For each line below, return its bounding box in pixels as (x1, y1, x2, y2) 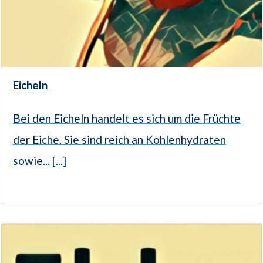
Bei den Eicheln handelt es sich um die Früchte (13, 112, 241, 126)
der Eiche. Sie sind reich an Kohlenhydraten (13, 133, 226, 147)
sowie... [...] (13, 154, 66, 168)
